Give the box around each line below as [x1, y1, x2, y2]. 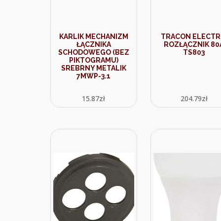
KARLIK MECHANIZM [59, 33, 128, 40]
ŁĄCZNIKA [76, 40, 111, 48]
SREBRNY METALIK [61, 64, 126, 72]
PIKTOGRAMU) [69, 56, 118, 64]
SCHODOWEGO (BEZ [58, 48, 129, 56]
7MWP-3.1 [76, 72, 111, 80]
